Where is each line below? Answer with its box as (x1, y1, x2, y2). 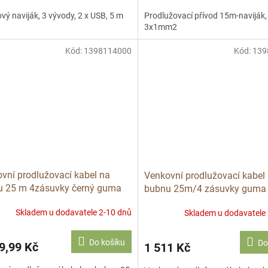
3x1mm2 (144, 22, 177, 32)
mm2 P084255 (144, 196, 207, 208)
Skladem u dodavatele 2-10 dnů (15, 208, 132, 218)
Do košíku (89, 237, 125, 247)
